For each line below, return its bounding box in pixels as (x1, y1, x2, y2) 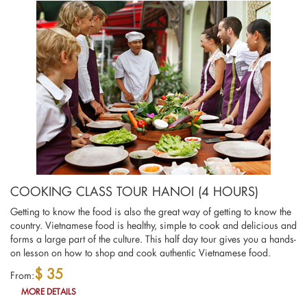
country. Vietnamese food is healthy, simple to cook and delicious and (10, 219, 297, 232)
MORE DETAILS (21, 286, 77, 297)
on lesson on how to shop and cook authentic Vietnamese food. (10, 246, 271, 260)
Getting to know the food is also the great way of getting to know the (10, 205, 291, 219)
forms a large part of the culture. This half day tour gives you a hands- (10, 232, 296, 246)
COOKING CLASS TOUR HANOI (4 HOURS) (10, 183, 258, 200)
